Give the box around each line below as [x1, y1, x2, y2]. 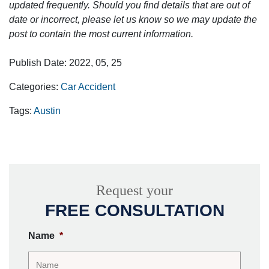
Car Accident [61, 82, 115, 92]
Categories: [9, 82, 61, 92]
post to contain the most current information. [9, 29, 193, 39]
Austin [34, 106, 61, 116]
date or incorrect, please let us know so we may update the [9, 14, 257, 25]
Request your [96, 183, 173, 198]
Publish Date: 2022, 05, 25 [9, 58, 122, 68]
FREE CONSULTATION [44, 201, 225, 220]
